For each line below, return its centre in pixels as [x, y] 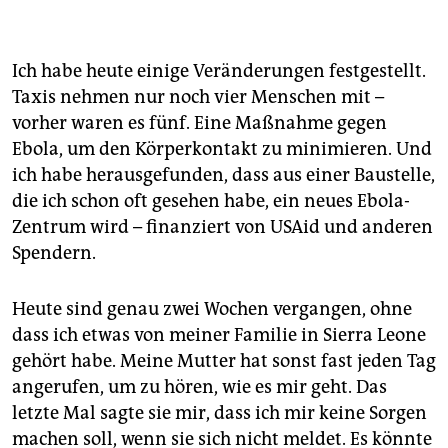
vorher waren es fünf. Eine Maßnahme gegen [199, 123]
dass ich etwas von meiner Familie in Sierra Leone [219, 335]
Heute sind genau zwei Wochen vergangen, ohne [212, 309]
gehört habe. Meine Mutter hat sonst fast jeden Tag [224, 361]
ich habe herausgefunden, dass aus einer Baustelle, [223, 175]
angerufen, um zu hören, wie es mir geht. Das [199, 387]
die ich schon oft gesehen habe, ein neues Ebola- [211, 201]
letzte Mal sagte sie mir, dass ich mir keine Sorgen [219, 413]
